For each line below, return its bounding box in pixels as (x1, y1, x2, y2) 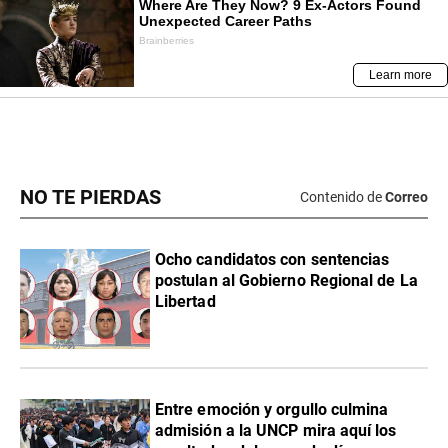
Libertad (155, 291, 216, 311)
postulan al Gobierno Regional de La (155, 270, 418, 290)
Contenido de (300, 189, 382, 206)
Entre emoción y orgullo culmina (155, 399, 389, 419)
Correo (385, 189, 428, 206)
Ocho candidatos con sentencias (155, 249, 390, 269)
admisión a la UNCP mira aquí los (155, 420, 397, 440)
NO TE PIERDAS (20, 185, 161, 209)
